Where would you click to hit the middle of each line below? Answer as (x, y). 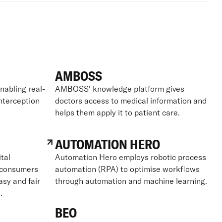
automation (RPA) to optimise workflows (127, 169)
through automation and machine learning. (131, 181)
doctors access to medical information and (131, 100)
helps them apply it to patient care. (117, 112)
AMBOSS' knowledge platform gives (119, 88)
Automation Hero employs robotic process (130, 157)
